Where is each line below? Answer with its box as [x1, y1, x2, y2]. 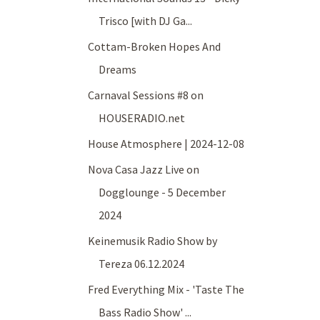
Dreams [99, 62, 137, 77]
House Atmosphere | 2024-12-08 [88, 136, 245, 151]
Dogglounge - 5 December [99, 185, 226, 200]
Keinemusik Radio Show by [88, 234, 218, 249]
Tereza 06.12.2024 [99, 256, 185, 271]
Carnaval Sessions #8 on [88, 88, 204, 103]
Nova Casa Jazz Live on [88, 162, 200, 177]
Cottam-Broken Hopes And [88, 39, 221, 54]
